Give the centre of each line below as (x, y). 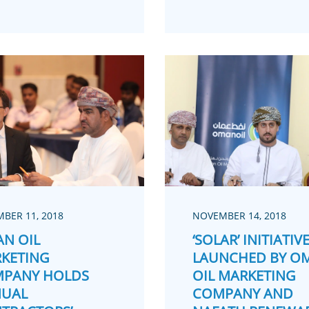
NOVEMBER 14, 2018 (239, 216)
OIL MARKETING (244, 276)
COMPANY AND (242, 294)
